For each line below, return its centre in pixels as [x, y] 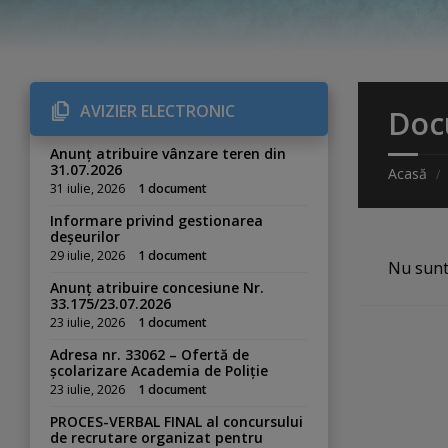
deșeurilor [85, 236]
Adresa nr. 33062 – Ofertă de [149, 354]
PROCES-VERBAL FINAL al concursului [176, 421]
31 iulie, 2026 [87, 188]
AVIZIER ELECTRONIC [157, 111]
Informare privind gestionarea [156, 220]
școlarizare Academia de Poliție [159, 370]
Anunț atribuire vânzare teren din [168, 153]
